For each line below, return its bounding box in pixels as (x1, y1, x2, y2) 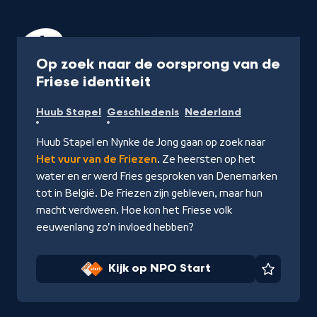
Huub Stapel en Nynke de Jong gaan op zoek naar (36, 136, 265, 148)
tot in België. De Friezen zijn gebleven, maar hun (36, 187, 263, 199)
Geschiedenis (107, 105, 179, 118)
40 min (116, 42, 143, 52)
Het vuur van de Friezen (36, 153, 157, 165)
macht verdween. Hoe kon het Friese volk (36, 204, 232, 216)
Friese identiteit (36, 73, 151, 91)
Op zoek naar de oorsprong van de (36, 55, 280, 73)
